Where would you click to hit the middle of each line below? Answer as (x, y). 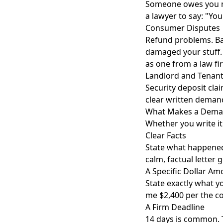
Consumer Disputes (183, 28)
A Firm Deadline (175, 207)
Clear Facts (166, 135)
